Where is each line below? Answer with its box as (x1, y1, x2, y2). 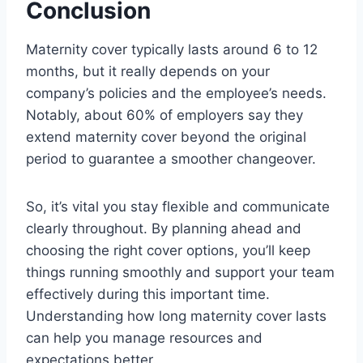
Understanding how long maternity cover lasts (26, 307, 327, 324)
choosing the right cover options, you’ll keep (26, 241, 310, 258)
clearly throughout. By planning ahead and (26, 220, 301, 237)
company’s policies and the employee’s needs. (26, 84, 327, 101)
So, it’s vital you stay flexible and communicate (26, 198, 330, 215)
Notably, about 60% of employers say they (26, 106, 303, 123)
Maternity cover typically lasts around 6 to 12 (26, 41, 318, 58)
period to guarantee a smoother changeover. (26, 150, 316, 167)
